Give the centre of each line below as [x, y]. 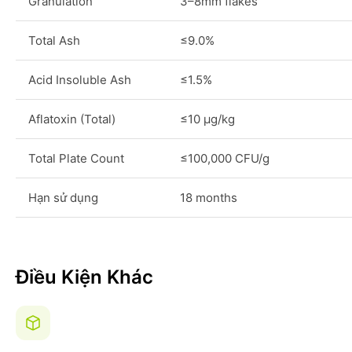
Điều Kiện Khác [84, 277]
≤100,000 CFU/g [225, 158]
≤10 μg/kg [207, 119]
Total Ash [54, 40]
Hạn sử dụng [63, 198]
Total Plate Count [76, 158]
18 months [209, 198]
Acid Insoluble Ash [80, 80]
